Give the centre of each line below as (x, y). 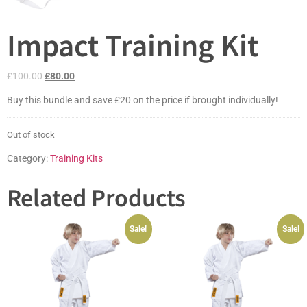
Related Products (96, 196)
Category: (28, 158)
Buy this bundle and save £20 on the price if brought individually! (143, 101)
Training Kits (76, 158)
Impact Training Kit (133, 44)
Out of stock (31, 135)
